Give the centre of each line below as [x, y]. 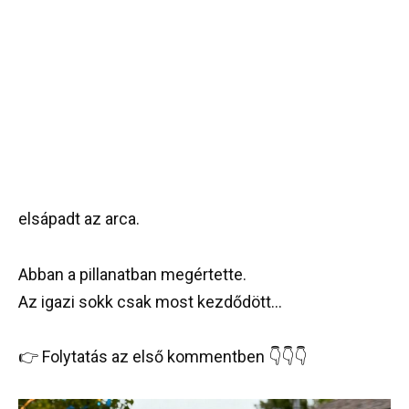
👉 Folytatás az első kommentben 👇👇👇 [163, 357]
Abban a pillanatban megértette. [132, 274]
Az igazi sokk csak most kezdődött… [150, 301]
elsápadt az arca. [79, 219]
